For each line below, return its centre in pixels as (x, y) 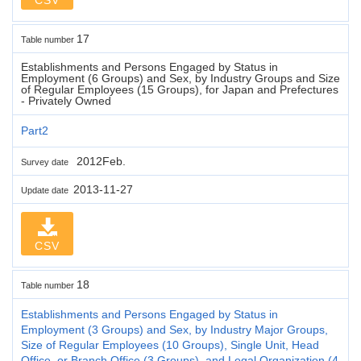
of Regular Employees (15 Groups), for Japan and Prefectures (180, 89)
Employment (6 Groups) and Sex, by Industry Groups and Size (180, 78)
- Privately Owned (66, 100)
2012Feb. (100, 161)
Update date (47, 190)
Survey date (47, 162)
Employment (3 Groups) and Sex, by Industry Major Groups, (174, 329)
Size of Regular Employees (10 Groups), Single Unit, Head (170, 344)
